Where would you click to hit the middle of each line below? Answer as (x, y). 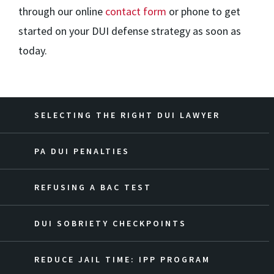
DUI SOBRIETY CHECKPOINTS (110, 223)
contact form (136, 11)
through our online (62, 11)
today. (33, 50)
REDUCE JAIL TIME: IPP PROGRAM (122, 259)
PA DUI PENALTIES (82, 151)
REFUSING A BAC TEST (93, 187)
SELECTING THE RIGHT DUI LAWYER (127, 115)
